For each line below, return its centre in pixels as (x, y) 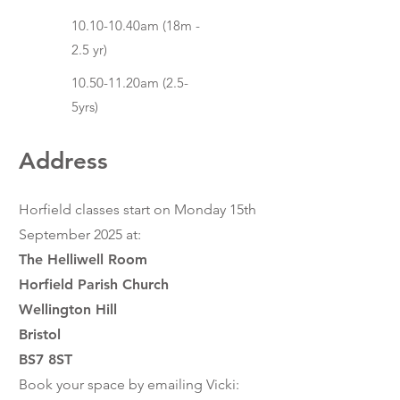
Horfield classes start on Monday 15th (137, 209)
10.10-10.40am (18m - (136, 25)
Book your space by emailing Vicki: (129, 384)
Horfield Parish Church (96, 284)
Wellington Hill (68, 309)
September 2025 (71, 234)
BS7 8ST (46, 359)
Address (63, 161)
